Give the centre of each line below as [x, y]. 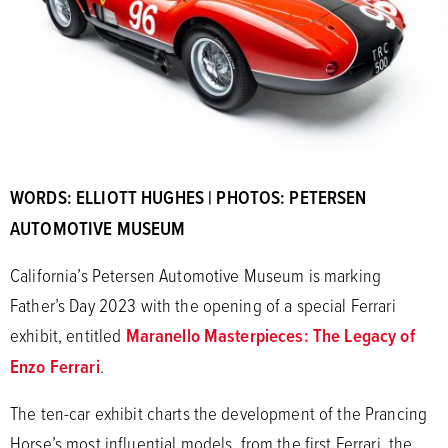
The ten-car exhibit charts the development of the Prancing [219, 412]
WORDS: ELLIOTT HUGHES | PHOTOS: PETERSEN [188, 197]
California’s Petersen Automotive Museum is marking [196, 274]
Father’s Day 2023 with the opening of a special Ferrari [203, 304]
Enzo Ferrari [55, 366]
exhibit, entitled [68, 334]
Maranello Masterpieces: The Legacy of [270, 335]
